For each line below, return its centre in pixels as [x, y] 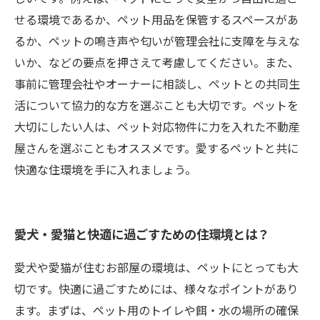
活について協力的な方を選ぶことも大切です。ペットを [156, 105]
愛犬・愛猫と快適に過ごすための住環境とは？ [142, 234]
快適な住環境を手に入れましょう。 [105, 169]
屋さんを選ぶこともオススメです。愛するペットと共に [156, 148]
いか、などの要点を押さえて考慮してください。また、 [157, 62]
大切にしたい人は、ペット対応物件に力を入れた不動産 [157, 126]
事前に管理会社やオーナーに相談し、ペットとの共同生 [157, 84]
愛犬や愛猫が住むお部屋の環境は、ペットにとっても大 [156, 267]
